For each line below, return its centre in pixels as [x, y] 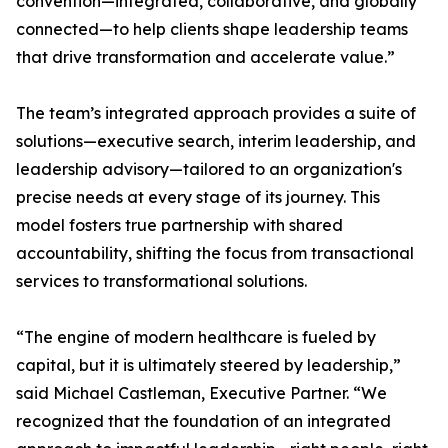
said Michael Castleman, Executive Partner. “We [201, 393]
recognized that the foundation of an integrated [203, 421]
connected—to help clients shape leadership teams [212, 29]
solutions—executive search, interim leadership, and [216, 141]
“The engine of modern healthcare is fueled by [196, 337]
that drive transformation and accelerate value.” [205, 57]
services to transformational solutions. [161, 281]
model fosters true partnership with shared [179, 225]
